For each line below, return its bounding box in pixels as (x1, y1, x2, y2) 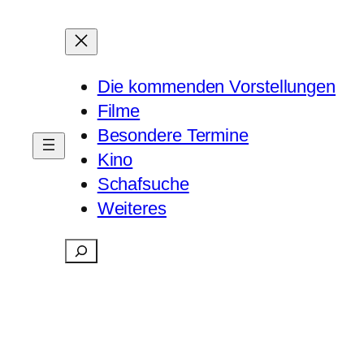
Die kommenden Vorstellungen (97, 76, 336, 97)
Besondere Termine (97, 125, 249, 145)
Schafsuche (97, 174, 189, 194)
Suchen (63, 240, 124, 260)
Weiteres (97, 198, 167, 219)
